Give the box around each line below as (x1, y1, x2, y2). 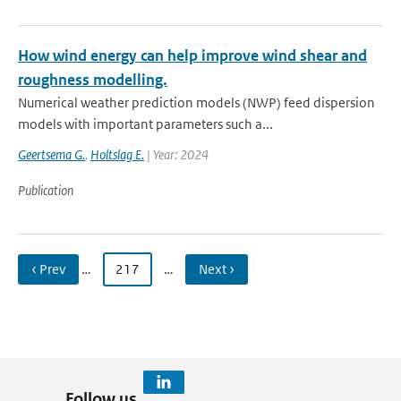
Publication (18, 182, 73, 199)
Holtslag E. (90, 146, 144, 163)
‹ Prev (31, 260, 65, 277)
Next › (199, 260, 235, 277)
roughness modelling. (18, 70, 167, 90)
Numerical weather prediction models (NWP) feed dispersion (18, 94, 375, 111)
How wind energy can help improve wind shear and (18, 46, 367, 65)
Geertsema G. (18, 146, 85, 163)
